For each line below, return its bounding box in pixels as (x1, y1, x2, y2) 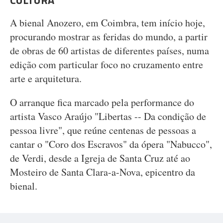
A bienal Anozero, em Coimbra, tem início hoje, (10, 16, 205, 29)
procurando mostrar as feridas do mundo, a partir (10, 30, 208, 43)
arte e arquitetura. (10, 72, 82, 85)
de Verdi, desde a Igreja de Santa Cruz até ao (10, 151, 190, 165)
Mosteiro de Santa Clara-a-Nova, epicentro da (10, 165, 195, 179)
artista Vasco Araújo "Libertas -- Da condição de (10, 110, 206, 123)
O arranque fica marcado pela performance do (10, 96, 194, 109)
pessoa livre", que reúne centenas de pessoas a (10, 123, 196, 137)
